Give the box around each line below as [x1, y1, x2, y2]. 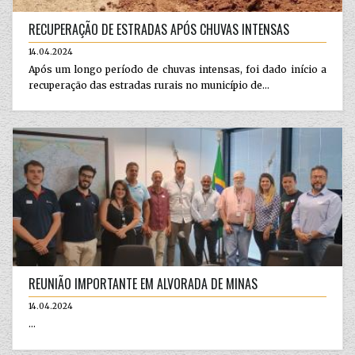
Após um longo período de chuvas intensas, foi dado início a [29, 63, 326, 75]
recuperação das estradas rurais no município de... [29, 78, 269, 91]
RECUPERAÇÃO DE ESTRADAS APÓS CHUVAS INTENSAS [29, 19, 289, 39]
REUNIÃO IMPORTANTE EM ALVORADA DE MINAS [29, 274, 258, 293]
